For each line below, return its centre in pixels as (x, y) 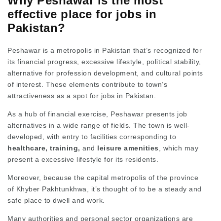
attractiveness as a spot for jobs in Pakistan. (82, 95)
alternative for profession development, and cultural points (105, 73)
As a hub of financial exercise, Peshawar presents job (97, 114)
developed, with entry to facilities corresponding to (92, 136)
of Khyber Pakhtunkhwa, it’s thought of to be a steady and (105, 189)
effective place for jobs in (82, 14)
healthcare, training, (45, 148)
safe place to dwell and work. (56, 200)
